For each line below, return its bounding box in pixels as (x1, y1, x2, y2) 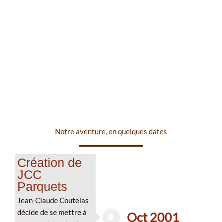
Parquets (17, 179, 67, 193)
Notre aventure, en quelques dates (55, 127, 167, 136)
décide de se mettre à (17, 208, 87, 217)
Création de (17, 155, 82, 169)
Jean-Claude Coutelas (17, 196, 89, 205)
